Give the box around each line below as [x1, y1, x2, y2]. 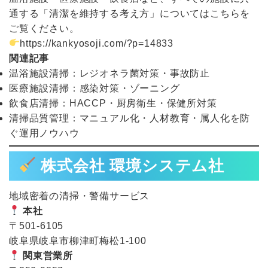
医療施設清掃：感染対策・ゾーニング [9, 83, 180, 93]
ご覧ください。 [9, 23, 80, 33]
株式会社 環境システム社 [36, 156, 225, 175]
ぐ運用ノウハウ [9, 127, 80, 138]
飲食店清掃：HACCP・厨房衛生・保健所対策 [9, 98, 217, 108]
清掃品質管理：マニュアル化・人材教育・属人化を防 [9, 112, 251, 123]
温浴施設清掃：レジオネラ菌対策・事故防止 [9, 68, 210, 78]
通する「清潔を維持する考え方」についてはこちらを [9, 8, 251, 19]
